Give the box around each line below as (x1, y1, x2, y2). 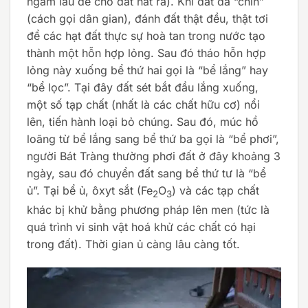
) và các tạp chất (172, 183, 259, 197)
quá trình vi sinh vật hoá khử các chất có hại (27, 219, 256, 234)
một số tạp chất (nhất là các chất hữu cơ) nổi (27, 97, 260, 111)
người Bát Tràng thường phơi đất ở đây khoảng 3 (27, 148, 280, 163)
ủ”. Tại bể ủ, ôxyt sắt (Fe (27, 183, 153, 197)
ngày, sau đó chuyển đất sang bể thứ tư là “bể (27, 166, 266, 180)
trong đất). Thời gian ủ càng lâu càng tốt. (27, 236, 240, 251)
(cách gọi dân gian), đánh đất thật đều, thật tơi (27, 11, 268, 25)
